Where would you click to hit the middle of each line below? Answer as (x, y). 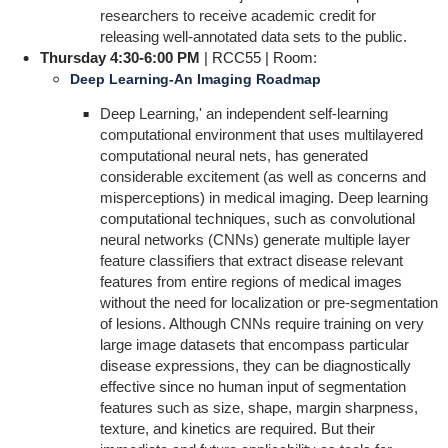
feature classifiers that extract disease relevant (251, 260)
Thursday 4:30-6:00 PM (119, 57)
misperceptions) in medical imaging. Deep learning (263, 197)
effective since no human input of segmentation (252, 386)
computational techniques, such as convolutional (257, 218)
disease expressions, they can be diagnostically (255, 365)
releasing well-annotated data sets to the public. (253, 36)
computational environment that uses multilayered (261, 134)
